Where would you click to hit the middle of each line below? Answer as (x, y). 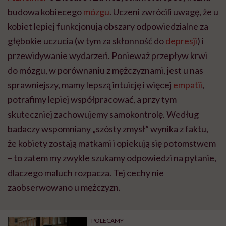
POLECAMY (108, 221)
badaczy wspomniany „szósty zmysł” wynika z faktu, (108, 129)
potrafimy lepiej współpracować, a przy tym (92, 100)
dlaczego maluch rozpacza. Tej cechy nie (86, 173)
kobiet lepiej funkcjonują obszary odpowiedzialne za (108, 26)
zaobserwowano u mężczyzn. (64, 187)
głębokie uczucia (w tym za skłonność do (87, 41)
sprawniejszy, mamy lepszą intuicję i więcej (90, 85)
